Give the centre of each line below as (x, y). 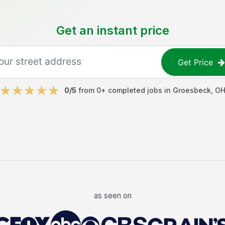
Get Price (196, 62)
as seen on (113, 195)
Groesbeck (192, 90)
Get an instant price (113, 30)
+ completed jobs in (137, 90)
